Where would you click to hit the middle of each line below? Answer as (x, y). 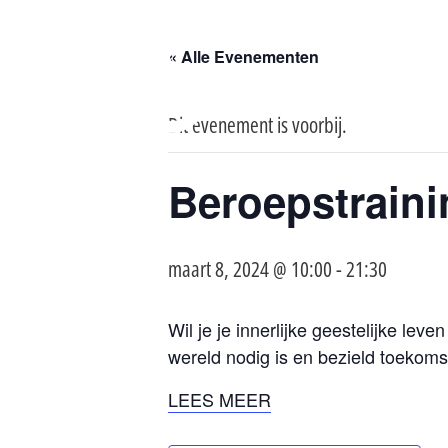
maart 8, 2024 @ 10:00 (250, 269)
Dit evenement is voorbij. (257, 125)
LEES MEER (219, 399)
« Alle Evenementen (243, 56)
